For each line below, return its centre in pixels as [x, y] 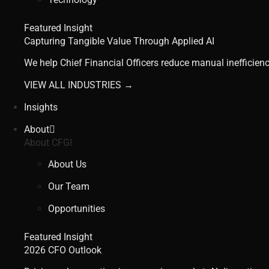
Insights [41, 107]
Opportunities [77, 208]
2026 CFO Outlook [63, 250]
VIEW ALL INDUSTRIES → [79, 85]
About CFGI [48, 142]
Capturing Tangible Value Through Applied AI [119, 41]
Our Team [69, 186]
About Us [67, 164]
